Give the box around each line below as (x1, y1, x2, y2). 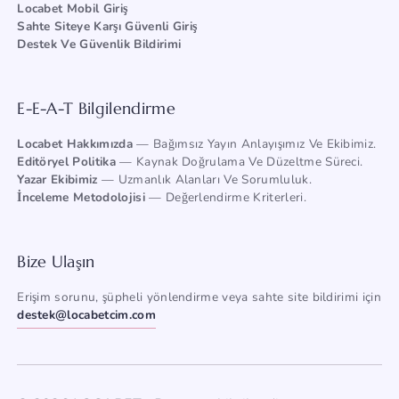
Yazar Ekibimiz (17, 170, 98, 188)
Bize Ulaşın (17, 250, 95, 272)
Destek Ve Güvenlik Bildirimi (17, 35, 182, 53)
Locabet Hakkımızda (17, 134, 133, 152)
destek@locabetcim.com (17, 305, 156, 323)
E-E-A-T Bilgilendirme (17, 97, 175, 118)
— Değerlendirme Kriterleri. (144, 188, 306, 206)
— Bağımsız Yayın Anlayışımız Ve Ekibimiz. (132, 134, 377, 152)
